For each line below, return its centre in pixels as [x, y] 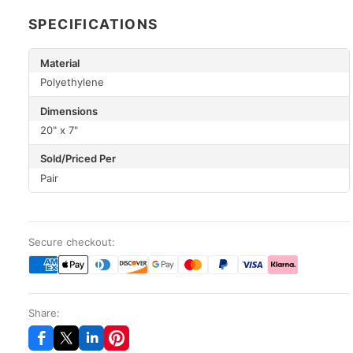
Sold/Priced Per [78, 159]
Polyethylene [72, 82]
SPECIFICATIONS [93, 24]
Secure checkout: [72, 242]
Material [60, 63]
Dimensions [69, 111]
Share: [44, 312]
